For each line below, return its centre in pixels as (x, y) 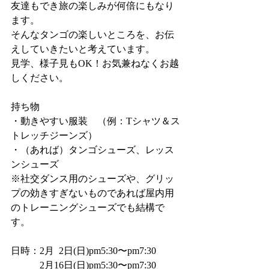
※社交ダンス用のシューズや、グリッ (92, 179)
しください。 (40, 78)
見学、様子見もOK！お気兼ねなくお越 (95, 63)
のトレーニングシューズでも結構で (88, 207)
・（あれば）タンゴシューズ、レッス (92, 150)
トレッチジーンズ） (54, 135)
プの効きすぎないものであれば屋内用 (92, 193)
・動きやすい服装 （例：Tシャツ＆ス (95, 121)
